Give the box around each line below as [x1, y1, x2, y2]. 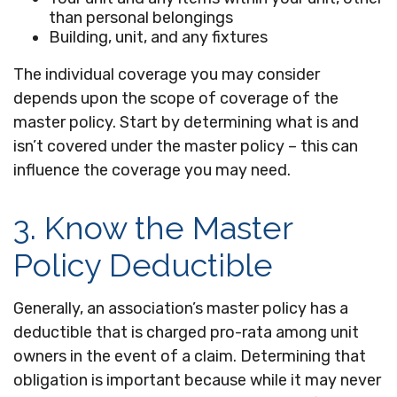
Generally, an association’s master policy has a [13, 299, 348, 318]
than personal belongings [49, 8, 233, 27]
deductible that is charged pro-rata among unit [13, 323, 359, 342]
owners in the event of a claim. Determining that [13, 346, 366, 366]
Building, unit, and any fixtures [49, 27, 268, 47]
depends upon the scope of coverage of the [13, 89, 339, 108]
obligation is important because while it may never [13, 370, 381, 390]
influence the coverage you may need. [13, 160, 291, 180]
